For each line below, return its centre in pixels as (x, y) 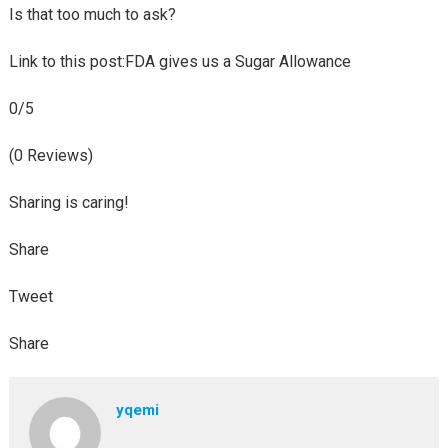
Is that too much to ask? (92, 14)
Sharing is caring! (68, 202)
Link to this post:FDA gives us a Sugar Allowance (179, 61)
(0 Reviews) (50, 155)
